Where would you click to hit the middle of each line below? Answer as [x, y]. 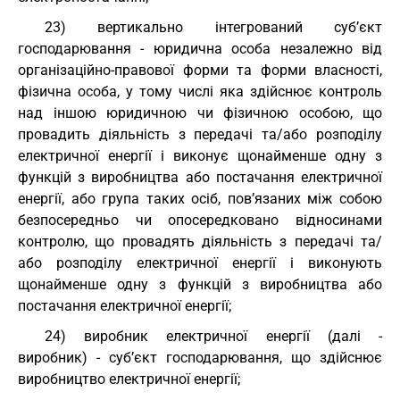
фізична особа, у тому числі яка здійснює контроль [200, 92]
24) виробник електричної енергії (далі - [213, 336]
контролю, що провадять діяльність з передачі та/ [200, 242]
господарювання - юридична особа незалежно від [200, 49]
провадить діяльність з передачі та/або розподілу [200, 134]
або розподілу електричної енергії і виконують [200, 263]
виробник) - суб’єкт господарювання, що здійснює [200, 358]
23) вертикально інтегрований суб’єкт [213, 27]
